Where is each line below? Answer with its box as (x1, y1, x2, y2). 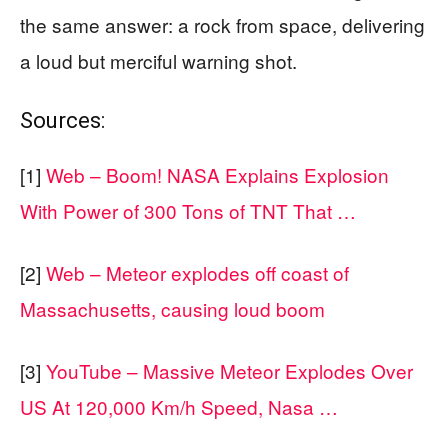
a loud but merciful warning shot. (20, 47, 297, 75)
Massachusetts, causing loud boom (20, 295, 325, 323)
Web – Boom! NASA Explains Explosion (46, 161, 389, 189)
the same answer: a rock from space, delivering (20, 11, 425, 39)
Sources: (20, 108, 105, 134)
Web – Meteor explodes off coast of (46, 259, 349, 287)
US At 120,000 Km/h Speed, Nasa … (20, 393, 338, 421)
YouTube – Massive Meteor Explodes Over (46, 357, 413, 385)
